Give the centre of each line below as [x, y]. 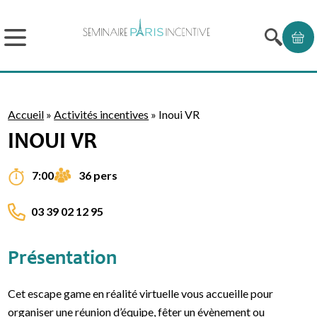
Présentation [63, 260]
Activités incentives [102, 114]
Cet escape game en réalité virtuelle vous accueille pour [141, 294]
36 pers [98, 175]
